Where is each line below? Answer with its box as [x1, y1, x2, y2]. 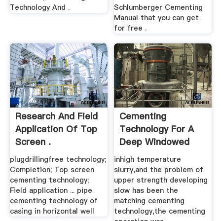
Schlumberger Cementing [114, 2, 203, 12]
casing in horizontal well [9, 206, 94, 217]
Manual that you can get [114, 12, 199, 23]
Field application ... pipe [9, 185, 92, 196]
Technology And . [9, 2, 70, 12]
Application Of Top [15, 123, 97, 136]
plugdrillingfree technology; [9, 154, 106, 165]
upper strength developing [114, 175, 208, 185]
